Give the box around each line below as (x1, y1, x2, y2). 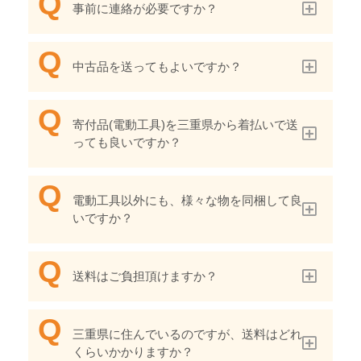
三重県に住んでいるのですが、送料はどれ (73, 327, 302, 342)
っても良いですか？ (73, 135, 181, 150)
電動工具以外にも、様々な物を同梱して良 (73, 193, 302, 208)
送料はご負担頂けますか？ (73, 269, 218, 284)
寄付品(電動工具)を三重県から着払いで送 (73, 118, 298, 132)
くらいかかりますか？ (73, 345, 193, 359)
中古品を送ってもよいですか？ (73, 60, 242, 74)
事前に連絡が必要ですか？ (73, 2, 218, 16)
